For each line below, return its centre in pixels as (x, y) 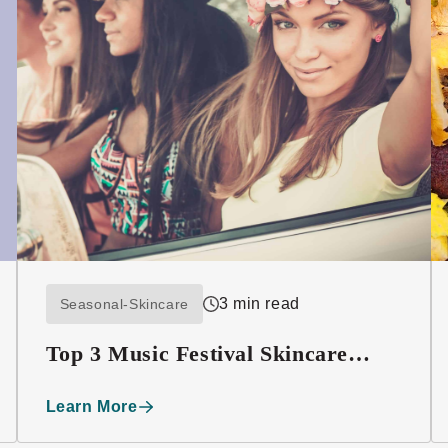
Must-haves (103, 381)
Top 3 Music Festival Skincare (197, 353)
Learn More (91, 406)
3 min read (259, 303)
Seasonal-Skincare (124, 303)
